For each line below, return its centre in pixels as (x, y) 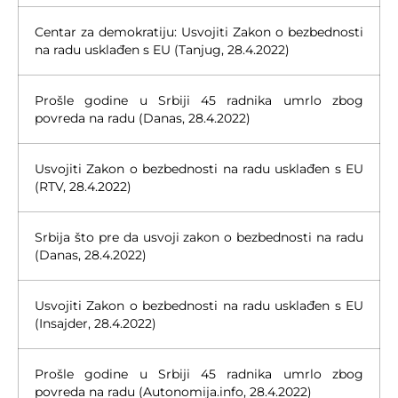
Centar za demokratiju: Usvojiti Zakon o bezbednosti (199, 32)
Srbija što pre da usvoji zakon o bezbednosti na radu (199, 237)
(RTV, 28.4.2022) (83, 186)
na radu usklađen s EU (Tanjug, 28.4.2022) (162, 49)
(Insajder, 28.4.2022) (96, 323)
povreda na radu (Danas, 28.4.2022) (143, 118)
